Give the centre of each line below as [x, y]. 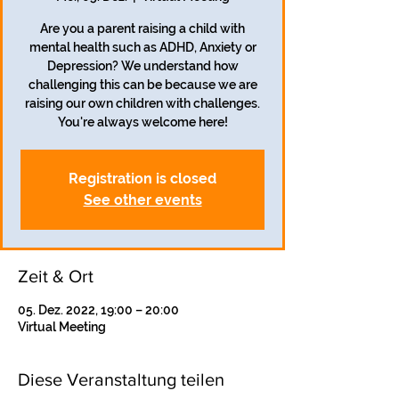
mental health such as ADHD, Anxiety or [142, 47]
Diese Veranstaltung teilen [121, 379]
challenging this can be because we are [142, 85]
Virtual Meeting [62, 327]
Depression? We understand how [142, 66]
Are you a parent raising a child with [142, 28]
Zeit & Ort [56, 276]
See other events [142, 200]
